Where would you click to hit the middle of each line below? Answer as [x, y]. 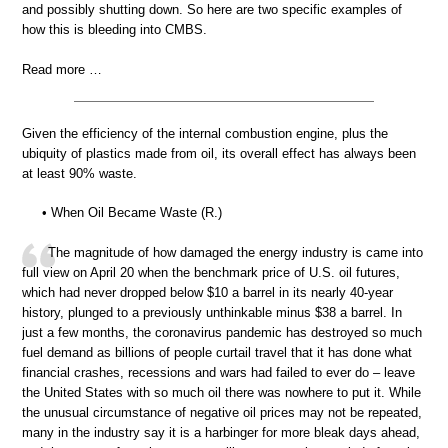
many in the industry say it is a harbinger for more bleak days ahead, [221, 432]
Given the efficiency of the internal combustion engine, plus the [205, 133]
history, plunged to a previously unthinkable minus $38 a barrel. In [212, 312]
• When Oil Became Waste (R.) [132, 212]
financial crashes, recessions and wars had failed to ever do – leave [218, 372]
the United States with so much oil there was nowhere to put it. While [221, 392]
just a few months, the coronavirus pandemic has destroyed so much [222, 332]
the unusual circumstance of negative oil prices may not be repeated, [222, 412]
